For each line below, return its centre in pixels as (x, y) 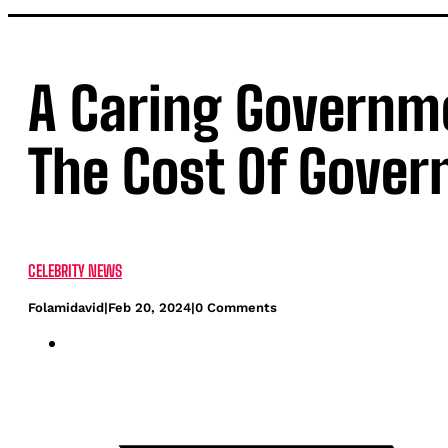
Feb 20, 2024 (149, 308)
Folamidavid (66, 308)
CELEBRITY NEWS (75, 271)
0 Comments (236, 308)
